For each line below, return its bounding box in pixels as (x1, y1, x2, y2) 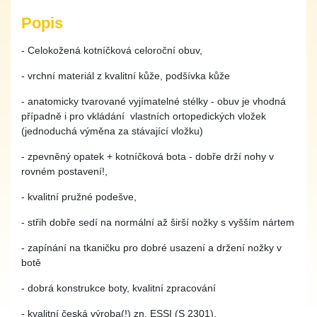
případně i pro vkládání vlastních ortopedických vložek (21, 110, 266, 122)
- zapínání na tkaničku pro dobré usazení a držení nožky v (21, 242, 282, 253)
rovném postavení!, (21, 166, 108, 177)
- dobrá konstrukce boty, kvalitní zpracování (21, 282, 216, 294)
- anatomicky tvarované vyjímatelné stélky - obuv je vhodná (21, 96, 286, 107)
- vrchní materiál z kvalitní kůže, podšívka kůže (21, 70, 230, 81)
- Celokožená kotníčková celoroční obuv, (21, 45, 202, 56)
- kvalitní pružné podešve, (21, 191, 137, 202)
